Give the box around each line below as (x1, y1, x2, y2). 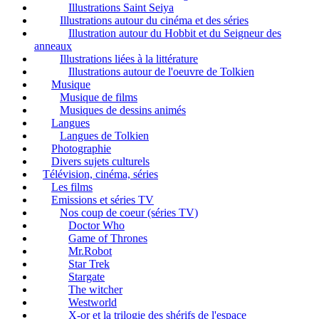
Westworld (68, 296, 117, 308)
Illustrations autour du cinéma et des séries (60, 14, 249, 26)
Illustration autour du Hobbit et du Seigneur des (68, 26, 281, 39)
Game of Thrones (68, 231, 147, 244)
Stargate (68, 270, 105, 283)
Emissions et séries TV (51, 193, 154, 206)
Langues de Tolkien (60, 129, 149, 142)
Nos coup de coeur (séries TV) (60, 206, 198, 219)
